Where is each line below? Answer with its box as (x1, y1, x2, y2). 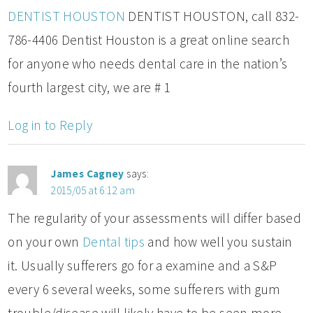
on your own (8, 233, 82, 250)
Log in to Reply (8, 116, 92, 133)
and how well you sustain (145, 233, 293, 250)
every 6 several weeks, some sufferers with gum (8, 280, 281, 298)
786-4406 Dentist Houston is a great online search (8, 31, 290, 48)
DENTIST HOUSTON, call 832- (124, 7, 300, 24)
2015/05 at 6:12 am (51, 183, 136, 197)
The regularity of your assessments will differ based (8, 209, 302, 226)
